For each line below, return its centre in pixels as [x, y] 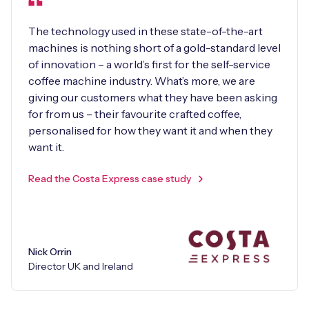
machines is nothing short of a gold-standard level [154, 47]
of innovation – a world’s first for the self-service [149, 64]
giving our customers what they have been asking [153, 97]
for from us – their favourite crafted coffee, [135, 113]
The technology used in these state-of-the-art [146, 31]
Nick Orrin [50, 251]
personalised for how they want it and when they [150, 130]
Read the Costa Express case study [110, 178]
